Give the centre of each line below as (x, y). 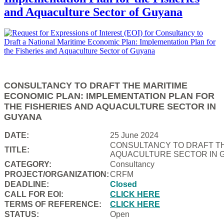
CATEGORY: (29, 164)
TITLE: (17, 150)
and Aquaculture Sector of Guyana (93, 12)
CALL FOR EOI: (34, 194)
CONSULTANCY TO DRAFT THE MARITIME (96, 86)
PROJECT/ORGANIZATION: (57, 174)
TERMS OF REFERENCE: (53, 204)
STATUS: (22, 214)
